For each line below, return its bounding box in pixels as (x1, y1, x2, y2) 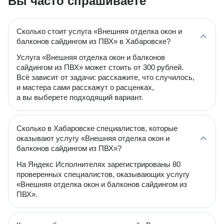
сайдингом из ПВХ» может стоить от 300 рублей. (16, 63, 183, 71)
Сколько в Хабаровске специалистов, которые (16, 124, 177, 132)
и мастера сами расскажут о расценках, (16, 83, 154, 91)
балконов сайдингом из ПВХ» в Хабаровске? (16, 37, 170, 45)
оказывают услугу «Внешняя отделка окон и (16, 134, 169, 142)
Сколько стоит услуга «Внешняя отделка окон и (16, 27, 182, 35)
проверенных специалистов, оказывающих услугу (16, 170, 189, 178)
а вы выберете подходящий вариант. (16, 93, 143, 101)
